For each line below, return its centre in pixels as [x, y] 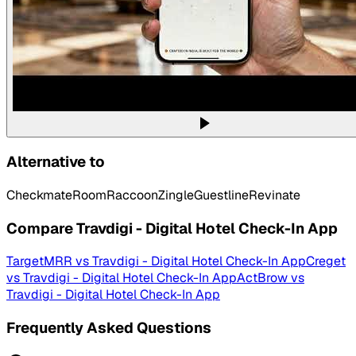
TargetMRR [39, 261]
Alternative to [56, 162]
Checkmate [39, 195]
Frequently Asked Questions [109, 328]
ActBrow [262, 278]
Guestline [221, 195]
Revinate [275, 195]
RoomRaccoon [115, 195]
